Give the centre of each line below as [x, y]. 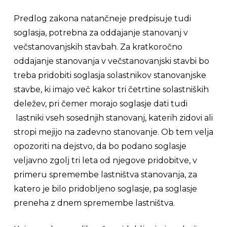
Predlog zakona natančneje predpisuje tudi [102, 18]
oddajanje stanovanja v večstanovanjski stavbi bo [111, 61]
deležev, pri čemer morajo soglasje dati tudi [100, 104]
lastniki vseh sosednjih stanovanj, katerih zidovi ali [113, 118]
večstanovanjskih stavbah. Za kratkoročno [98, 47]
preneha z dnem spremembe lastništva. [94, 203]
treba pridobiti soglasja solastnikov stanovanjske [110, 75]
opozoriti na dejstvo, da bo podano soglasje [100, 146]
